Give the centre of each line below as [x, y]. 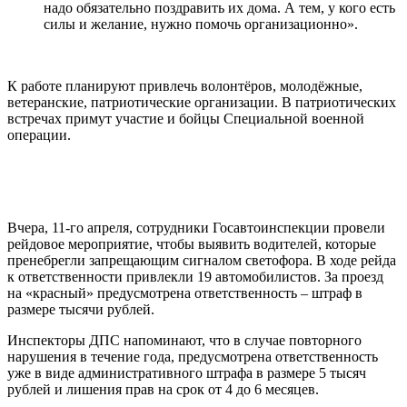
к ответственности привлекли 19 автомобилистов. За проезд [195, 277]
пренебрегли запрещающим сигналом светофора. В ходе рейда [202, 261]
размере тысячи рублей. [81, 310]
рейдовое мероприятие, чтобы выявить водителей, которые [192, 244]
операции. [39, 135]
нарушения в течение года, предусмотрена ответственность [193, 357]
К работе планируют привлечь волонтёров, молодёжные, [185, 86]
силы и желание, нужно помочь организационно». [201, 25]
